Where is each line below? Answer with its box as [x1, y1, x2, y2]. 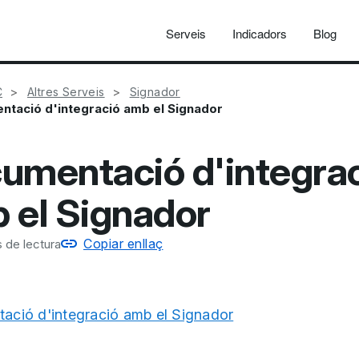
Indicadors [232, 24, 287, 42]
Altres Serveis [27, 85, 105, 99]
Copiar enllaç [83, 236, 163, 252]
